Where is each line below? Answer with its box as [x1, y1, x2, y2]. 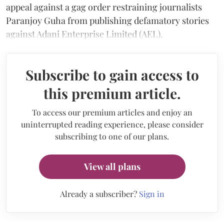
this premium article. [43, 83, 181, 102]
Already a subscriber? [59, 188, 139, 199]
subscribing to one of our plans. [55, 130, 169, 141]
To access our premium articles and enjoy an [31, 106, 192, 117]
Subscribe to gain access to [25, 65, 199, 84]
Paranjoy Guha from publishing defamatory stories [6, 14, 209, 26]
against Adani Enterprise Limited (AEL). [6, 27, 163, 40]
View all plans [83, 160, 140, 172]
